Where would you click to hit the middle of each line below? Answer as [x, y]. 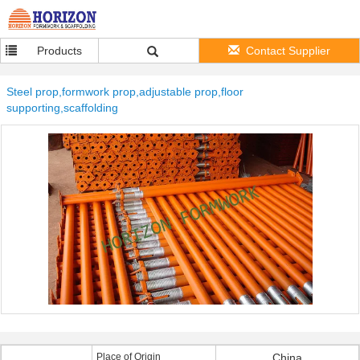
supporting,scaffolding [62, 108]
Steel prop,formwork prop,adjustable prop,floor [125, 92]
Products [60, 51]
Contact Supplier [288, 51]
